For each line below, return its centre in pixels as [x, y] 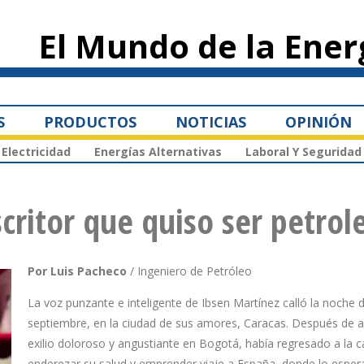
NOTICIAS [211, 121]
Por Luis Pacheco [77, 271]
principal [164, 37]
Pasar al [162, 8]
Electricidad [36, 152]
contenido [166, 23]
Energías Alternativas [158, 152]
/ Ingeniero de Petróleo [189, 271]
